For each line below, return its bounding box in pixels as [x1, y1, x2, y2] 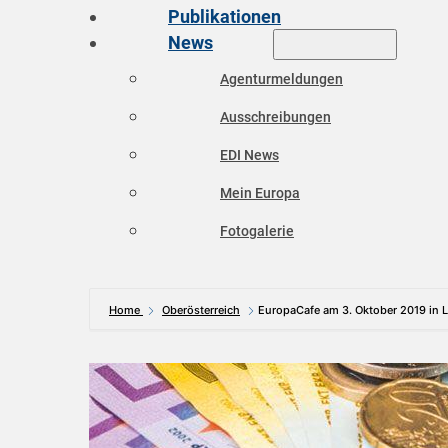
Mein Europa [220, 185, 300, 201]
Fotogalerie [220, 223, 294, 239]
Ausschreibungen [220, 109, 331, 125]
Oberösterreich [162, 303, 240, 317]
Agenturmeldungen [220, 71, 343, 87]
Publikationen [168, 6, 281, 27]
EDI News [220, 147, 279, 163]
